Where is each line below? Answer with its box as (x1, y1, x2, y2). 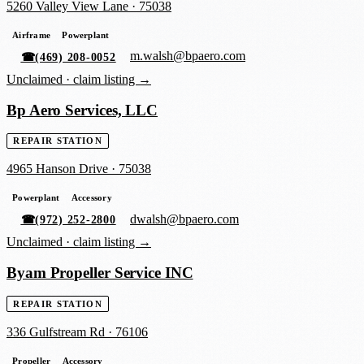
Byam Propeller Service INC (6, 264, 193, 282)
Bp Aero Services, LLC (6, 101, 158, 119)
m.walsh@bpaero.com (130, 49, 246, 63)
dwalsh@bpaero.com (130, 212, 240, 227)
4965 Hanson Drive (6, 162, 108, 176)
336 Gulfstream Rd (6, 324, 105, 339)
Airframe (12, 29, 50, 40)
